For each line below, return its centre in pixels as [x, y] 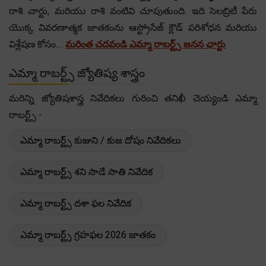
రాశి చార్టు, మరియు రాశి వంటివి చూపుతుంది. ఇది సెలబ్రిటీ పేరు [133, 11]
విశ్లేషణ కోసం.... [37, 44]
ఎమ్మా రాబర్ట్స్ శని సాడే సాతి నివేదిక [86, 172]
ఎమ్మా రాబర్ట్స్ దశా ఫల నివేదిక [76, 203]
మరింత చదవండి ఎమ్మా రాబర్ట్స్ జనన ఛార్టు [145, 44]
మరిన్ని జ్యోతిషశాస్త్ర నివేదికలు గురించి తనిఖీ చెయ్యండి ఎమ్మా [133, 98]
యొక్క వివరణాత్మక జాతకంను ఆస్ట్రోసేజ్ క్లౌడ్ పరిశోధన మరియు [133, 27]
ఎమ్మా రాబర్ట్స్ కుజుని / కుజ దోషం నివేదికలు [101, 140]
